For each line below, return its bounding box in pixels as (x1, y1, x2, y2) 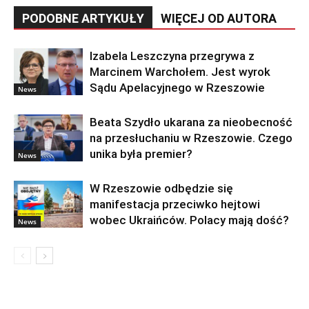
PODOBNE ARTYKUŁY (22, 10, 144, 26)
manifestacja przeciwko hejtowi (90, 197, 260, 211)
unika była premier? (90, 146, 192, 161)
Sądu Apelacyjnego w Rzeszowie (90, 80, 265, 94)
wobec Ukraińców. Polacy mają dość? (90, 212, 289, 227)
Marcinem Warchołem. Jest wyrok (90, 64, 270, 79)
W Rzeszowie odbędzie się (90, 181, 233, 195)
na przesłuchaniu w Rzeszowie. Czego (90, 130, 292, 145)
